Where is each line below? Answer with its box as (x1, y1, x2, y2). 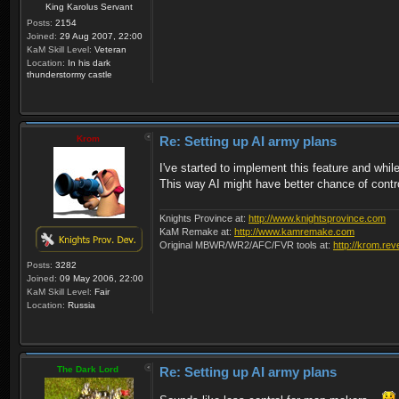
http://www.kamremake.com (234, 226, 354, 238)
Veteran (92, 44, 126, 54)
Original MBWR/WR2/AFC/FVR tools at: (159, 240, 333, 251)
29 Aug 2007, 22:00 (57, 30, 142, 41)
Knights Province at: (159, 213, 248, 224)
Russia (65, 299, 95, 310)
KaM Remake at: (159, 226, 234, 238)
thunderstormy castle (27, 69, 112, 79)
